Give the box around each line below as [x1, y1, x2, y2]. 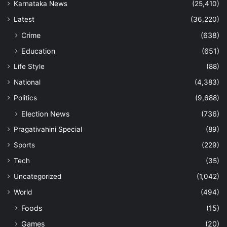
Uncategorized [14, 172, 61, 180]
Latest [14, 15, 34, 23]
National [14, 78, 41, 86]
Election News [21, 109, 69, 118]
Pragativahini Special [14, 125, 82, 133]
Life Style [14, 62, 45, 70]
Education [21, 46, 55, 55]
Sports [14, 140, 35, 149]
